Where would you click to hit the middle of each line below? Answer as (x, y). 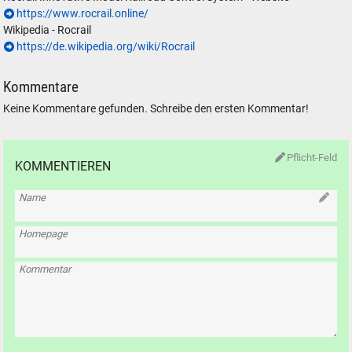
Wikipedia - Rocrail (48, 30)
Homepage (44, 233)
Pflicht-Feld (312, 157)
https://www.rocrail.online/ (83, 13)
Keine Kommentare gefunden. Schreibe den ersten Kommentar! (156, 109)
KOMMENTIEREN (62, 166)
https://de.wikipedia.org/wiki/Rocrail (106, 46)
